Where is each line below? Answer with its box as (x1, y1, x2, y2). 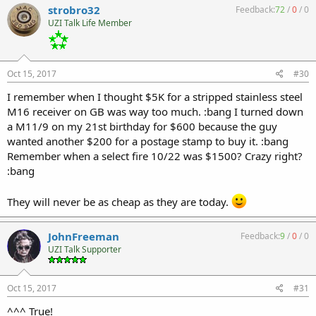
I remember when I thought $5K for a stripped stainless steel (7, 89, 303, 104)
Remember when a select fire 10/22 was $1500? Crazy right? (7, 148, 303, 163)
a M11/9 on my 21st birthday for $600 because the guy (7, 119, 277, 133)
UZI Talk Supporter (48, 243, 121, 255)
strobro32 (48, 2, 100, 17)
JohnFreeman (48, 229, 119, 243)
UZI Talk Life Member (48, 16, 132, 29)
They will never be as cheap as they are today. (7, 194, 231, 209)
